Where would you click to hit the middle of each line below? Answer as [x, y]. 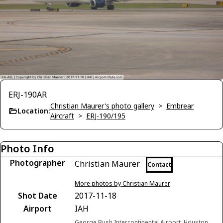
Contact [159, 165]
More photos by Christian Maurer [122, 183]
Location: [34, 111]
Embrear [180, 106]
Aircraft [62, 116]
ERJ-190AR [28, 95]
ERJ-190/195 [106, 116]
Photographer [37, 163]
